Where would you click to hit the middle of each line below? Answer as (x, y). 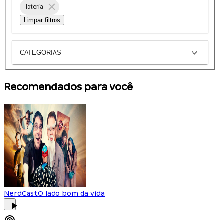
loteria (34, 7)
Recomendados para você (68, 87)
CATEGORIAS (41, 53)
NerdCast (21, 193)
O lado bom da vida (71, 193)
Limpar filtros (42, 20)
